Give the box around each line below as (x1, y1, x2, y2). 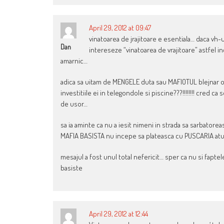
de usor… (60, 99, 87, 109)
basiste (60, 163, 82, 173)
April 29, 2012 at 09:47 (89, 23, 151, 33)
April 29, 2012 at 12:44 (89, 209, 148, 219)
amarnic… (60, 56, 87, 66)
